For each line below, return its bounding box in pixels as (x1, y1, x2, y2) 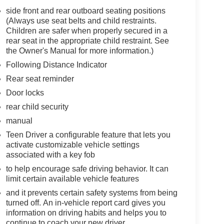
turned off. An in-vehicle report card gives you (5, 198, 165, 207)
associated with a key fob (5, 150, 95, 159)
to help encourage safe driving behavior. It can (5, 164, 168, 173)
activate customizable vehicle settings (5, 140, 139, 149)
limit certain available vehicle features (5, 174, 139, 183)
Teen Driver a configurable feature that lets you (5, 130, 170, 139)
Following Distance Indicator (5, 60, 107, 69)
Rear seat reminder (5, 74, 74, 83)
